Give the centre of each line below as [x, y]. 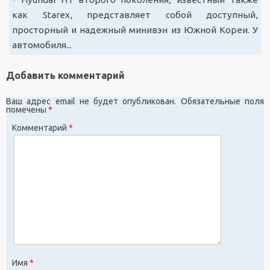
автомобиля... [42, 45]
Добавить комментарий [65, 76]
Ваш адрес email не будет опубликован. [91, 102]
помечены [27, 110]
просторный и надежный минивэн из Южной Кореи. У [135, 30]
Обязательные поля [222, 102]
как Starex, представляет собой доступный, [135, 15]
